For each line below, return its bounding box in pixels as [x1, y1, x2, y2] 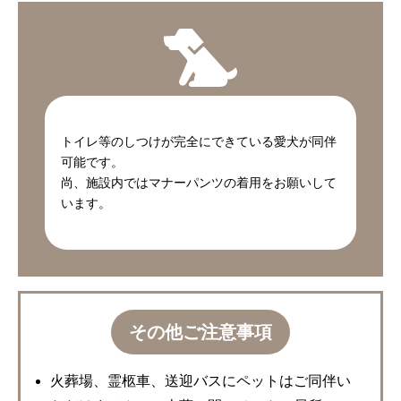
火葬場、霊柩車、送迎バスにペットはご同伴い [50, 373, 351, 389]
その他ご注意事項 [129, 321, 272, 342]
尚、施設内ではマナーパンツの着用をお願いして [61, 175, 337, 190]
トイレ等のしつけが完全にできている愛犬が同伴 [61, 133, 337, 149]
